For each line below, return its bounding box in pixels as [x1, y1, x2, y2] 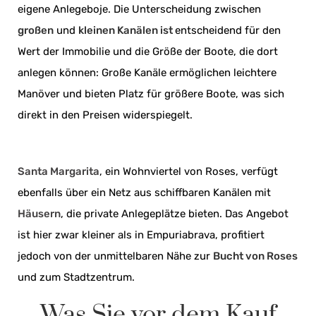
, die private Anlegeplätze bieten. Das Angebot [61, 207, 288, 221]
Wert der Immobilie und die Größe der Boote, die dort [18, 45, 278, 59]
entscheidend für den [175, 24, 281, 37]
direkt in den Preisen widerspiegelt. [18, 109, 193, 122]
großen [18, 24, 54, 37]
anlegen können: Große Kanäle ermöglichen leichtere [18, 66, 276, 80]
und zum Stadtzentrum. [18, 271, 135, 284]
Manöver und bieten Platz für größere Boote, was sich [18, 87, 284, 101]
